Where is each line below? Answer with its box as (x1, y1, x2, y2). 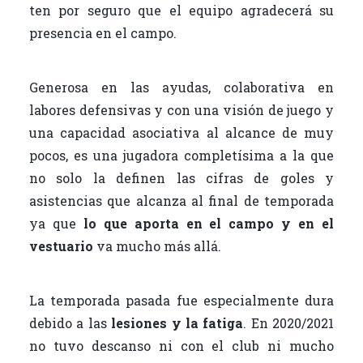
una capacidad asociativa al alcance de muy (28, 123, 335, 141)
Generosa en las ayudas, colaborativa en (28, 78, 335, 96)
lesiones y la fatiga (111, 314, 244, 331)
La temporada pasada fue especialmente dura (28, 291, 335, 309)
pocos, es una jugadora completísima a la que (28, 146, 335, 164)
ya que (28, 214, 83, 232)
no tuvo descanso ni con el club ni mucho (28, 336, 335, 354)
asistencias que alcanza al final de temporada (28, 191, 335, 209)
